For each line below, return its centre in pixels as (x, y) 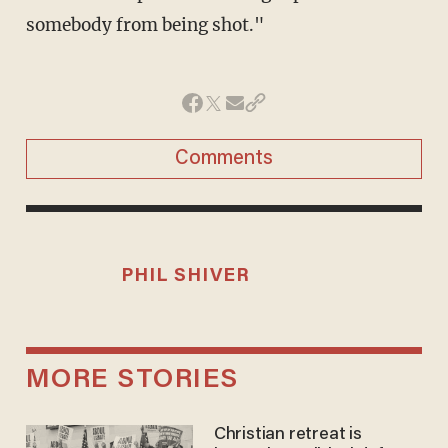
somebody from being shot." (144, 25)
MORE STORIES (132, 381)
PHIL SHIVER (185, 277)
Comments (224, 159)
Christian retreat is (287, 434)
